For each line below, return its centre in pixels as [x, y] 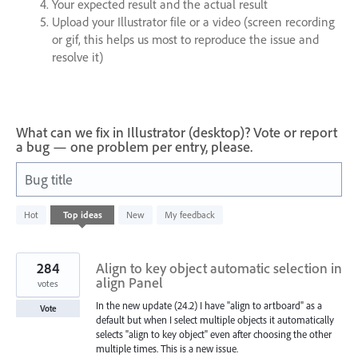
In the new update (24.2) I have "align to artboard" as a [209, 305]
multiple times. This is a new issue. [167, 348]
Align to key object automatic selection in [219, 268]
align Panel [129, 282]
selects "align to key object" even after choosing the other [214, 334]
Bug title [49, 179]
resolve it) [77, 57]
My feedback [190, 214]
